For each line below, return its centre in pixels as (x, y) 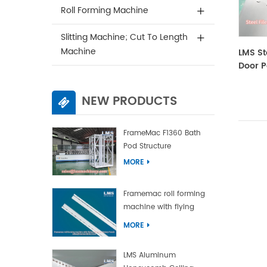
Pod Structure (147, 146)
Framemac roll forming (164, 194)
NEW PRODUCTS (129, 102)
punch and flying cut (161, 221)
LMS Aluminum (149, 255)
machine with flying (159, 207)
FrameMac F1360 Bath (162, 133)
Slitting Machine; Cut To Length (124, 37)
